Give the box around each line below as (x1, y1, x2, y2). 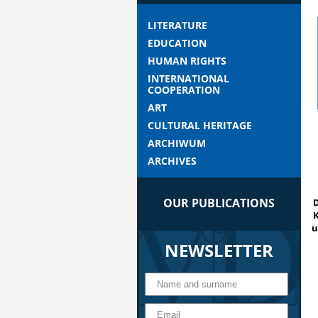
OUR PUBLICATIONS (163, 195, 275, 211)
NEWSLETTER (164, 238, 273, 262)
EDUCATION (147, 36, 207, 50)
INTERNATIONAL (147, 72, 229, 85)
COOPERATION (147, 83, 220, 97)
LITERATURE (147, 18, 207, 32)
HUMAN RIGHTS (147, 54, 226, 67)
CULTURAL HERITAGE (147, 119, 252, 132)
